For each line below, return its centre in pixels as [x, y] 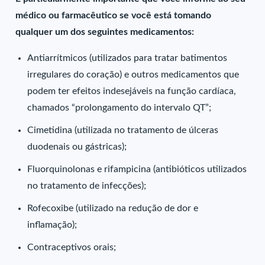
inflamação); [52, 225]
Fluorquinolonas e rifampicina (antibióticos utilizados [137, 169]
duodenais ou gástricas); [77, 147]
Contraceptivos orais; [72, 247]
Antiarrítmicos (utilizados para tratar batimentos [127, 58]
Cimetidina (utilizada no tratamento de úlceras [123, 130]
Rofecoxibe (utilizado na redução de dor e [113, 208]
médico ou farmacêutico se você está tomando [114, 15]
